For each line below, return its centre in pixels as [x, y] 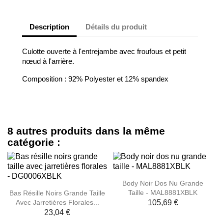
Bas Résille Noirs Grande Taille [57, 193]
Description [49, 27]
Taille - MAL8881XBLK [163, 192]
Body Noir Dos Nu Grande [163, 183]
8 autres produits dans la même [86, 131]
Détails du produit [116, 27]
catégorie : [34, 142]
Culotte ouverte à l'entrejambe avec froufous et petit [104, 51]
